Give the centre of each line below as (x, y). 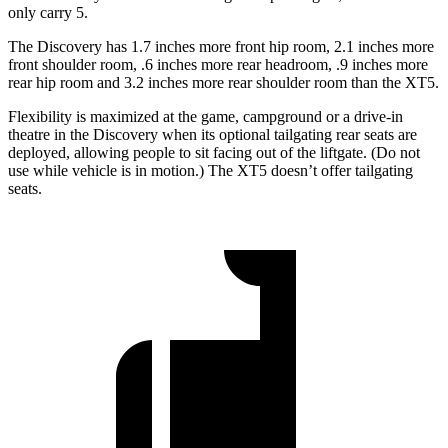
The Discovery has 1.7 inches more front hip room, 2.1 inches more (221, 46)
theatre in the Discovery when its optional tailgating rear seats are (212, 134)
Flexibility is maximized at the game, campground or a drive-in (205, 116)
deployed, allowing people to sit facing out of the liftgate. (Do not (214, 152)
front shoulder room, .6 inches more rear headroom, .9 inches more (218, 64)
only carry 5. (48, 12)
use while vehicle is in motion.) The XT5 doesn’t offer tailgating (210, 170)
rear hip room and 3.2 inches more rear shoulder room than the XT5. (223, 82)
